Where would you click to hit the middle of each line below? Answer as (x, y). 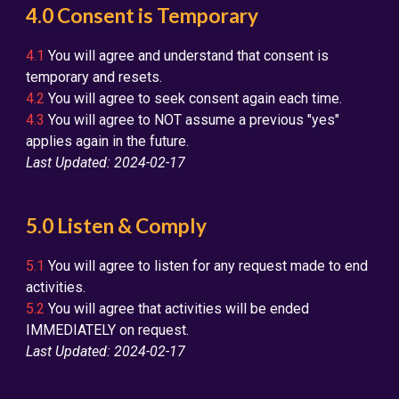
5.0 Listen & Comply (117, 226)
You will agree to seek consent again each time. (194, 98)
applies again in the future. (108, 141)
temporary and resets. (94, 77)
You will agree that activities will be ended (177, 309)
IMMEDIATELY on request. (108, 330)
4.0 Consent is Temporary (142, 16)
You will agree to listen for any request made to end (207, 266)
